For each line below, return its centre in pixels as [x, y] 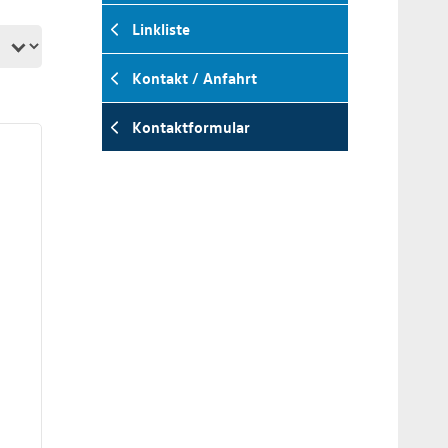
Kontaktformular [191, 127]
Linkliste [161, 29]
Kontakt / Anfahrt [194, 78]
